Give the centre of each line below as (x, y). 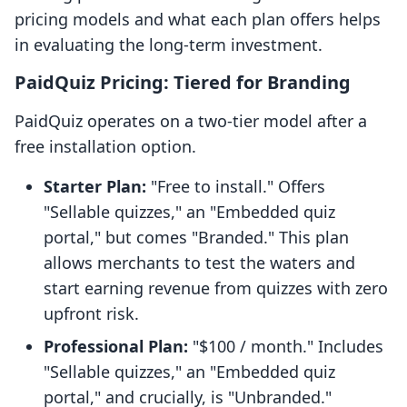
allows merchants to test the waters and (199, 263)
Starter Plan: (95, 187)
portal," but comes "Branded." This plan (196, 238)
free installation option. (105, 147)
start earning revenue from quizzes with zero (216, 288)
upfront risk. (91, 314)
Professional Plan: (116, 347)
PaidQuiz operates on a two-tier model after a (191, 121)
